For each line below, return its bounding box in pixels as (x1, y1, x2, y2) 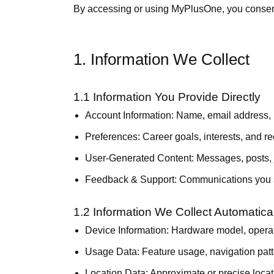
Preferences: (85, 131, 141, 142)
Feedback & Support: (85, 174, 177, 185)
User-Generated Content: (85, 153, 194, 163)
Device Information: (85, 225, 169, 235)
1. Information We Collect (73, 51, 250, 68)
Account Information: (85, 110, 174, 120)
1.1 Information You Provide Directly (73, 91, 261, 103)
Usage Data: (85, 246, 140, 257)
